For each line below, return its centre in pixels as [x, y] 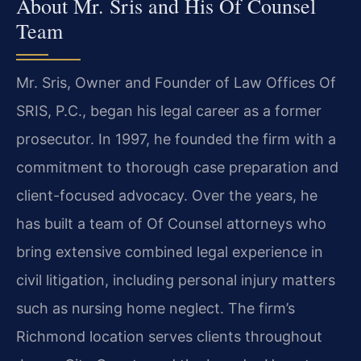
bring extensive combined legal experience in [170, 251]
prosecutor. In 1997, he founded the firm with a [176, 139]
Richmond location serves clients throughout [169, 336]
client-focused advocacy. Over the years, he [167, 195]
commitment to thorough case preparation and [177, 167]
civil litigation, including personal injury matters [176, 280]
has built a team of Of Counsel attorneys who [171, 223]
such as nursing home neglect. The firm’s [156, 308]
